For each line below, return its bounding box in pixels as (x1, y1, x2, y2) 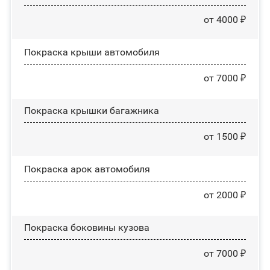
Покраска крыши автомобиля (24, 46, 160, 58)
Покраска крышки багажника (24, 104, 159, 116)
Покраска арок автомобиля (24, 163, 150, 175)
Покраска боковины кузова (24, 221, 149, 233)
